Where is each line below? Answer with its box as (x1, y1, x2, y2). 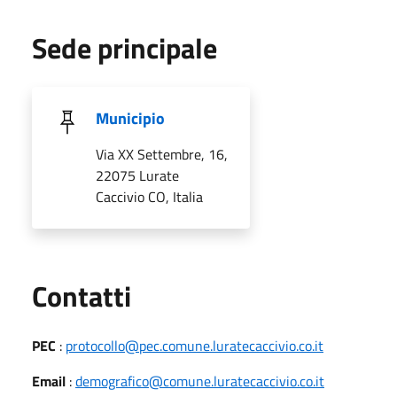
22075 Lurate (96, 164, 179, 186)
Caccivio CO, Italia (96, 185, 203, 207)
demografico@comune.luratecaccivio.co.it (75, 370, 324, 392)
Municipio (96, 105, 165, 130)
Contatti (32, 274, 131, 317)
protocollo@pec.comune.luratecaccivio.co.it (66, 334, 323, 356)
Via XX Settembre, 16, (96, 143, 228, 165)
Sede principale (32, 26, 217, 69)
